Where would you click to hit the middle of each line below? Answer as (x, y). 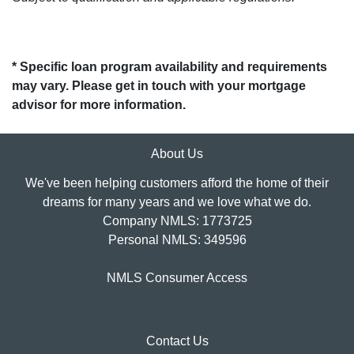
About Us (177, 154)
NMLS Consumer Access (177, 278)
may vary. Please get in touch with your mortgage (159, 86)
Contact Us (177, 341)
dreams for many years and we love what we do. (177, 202)
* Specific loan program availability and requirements (169, 67)
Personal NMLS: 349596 (177, 240)
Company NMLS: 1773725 (177, 221)
